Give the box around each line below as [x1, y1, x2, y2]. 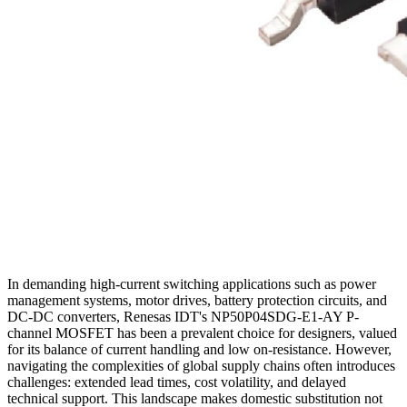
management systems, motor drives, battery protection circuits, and [7, 293, 387, 309]
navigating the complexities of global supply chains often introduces [7, 358, 395, 374]
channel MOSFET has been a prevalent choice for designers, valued [7, 325, 397, 342]
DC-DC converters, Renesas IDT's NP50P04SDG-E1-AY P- [7, 309, 359, 325]
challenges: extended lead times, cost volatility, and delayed [7, 374, 346, 391]
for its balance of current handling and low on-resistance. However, [7, 342, 392, 358]
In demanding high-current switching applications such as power [7, 276, 376, 293]
